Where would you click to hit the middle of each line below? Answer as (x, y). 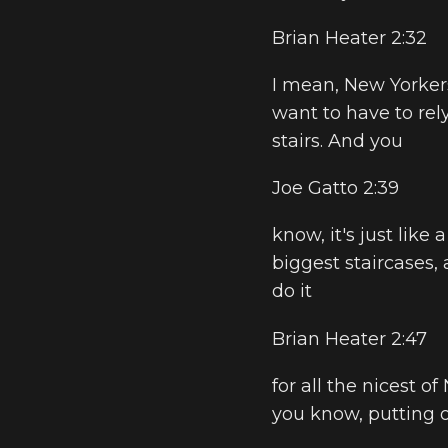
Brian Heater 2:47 (349, 338)
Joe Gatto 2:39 (335, 188)
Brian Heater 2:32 (349, 37)
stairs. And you (337, 141)
